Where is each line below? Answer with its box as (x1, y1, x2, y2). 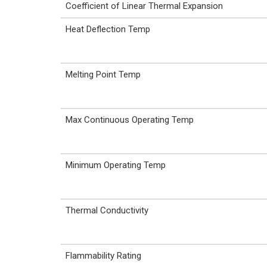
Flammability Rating (66, 250, 141, 261)
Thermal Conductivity (66, 205, 148, 216)
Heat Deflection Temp (66, 24, 150, 35)
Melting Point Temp (66, 69, 141, 80)
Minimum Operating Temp (66, 160, 166, 170)
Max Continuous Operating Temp (66, 114, 194, 125)
